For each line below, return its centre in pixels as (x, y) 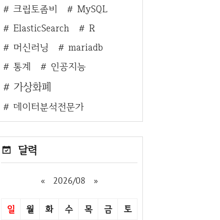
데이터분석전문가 (48, 106)
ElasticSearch (41, 28)
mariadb (86, 47)
